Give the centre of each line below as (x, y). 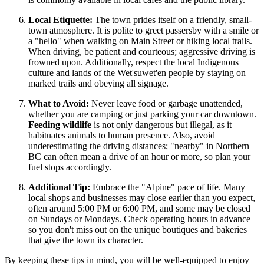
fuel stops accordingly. (70, 167)
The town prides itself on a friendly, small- (172, 20)
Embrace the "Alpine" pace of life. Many (168, 187)
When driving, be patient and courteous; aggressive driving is (142, 52)
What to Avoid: (59, 104)
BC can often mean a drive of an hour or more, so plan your (139, 157)
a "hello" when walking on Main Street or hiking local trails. (140, 41)
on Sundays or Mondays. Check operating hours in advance (139, 219)
